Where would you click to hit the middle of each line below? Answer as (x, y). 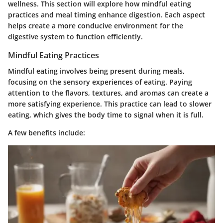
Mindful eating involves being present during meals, (96, 71)
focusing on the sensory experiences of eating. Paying (100, 82)
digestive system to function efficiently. (75, 37)
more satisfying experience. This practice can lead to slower (110, 104)
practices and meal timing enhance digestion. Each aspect (107, 15)
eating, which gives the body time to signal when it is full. (106, 115)
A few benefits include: (47, 133)
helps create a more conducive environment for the (96, 26)
